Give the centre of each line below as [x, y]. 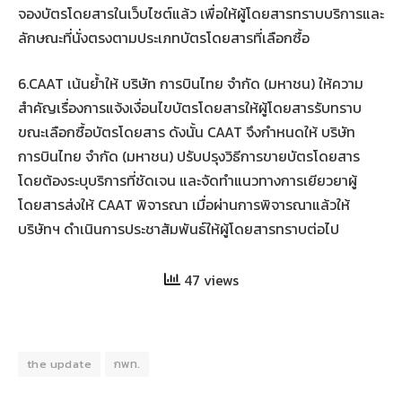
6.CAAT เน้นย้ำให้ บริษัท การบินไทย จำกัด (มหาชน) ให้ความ [191, 84]
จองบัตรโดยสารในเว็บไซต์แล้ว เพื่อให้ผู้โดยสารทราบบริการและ [201, 13]
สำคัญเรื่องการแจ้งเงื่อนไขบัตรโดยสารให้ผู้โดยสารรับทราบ [190, 108]
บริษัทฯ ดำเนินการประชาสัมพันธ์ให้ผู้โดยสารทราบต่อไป [179, 229]
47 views [209, 280]
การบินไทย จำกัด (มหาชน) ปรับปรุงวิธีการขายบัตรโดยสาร [189, 157]
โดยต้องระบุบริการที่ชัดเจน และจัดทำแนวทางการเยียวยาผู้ [188, 181]
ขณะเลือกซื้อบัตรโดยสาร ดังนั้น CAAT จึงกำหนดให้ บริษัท [187, 132]
